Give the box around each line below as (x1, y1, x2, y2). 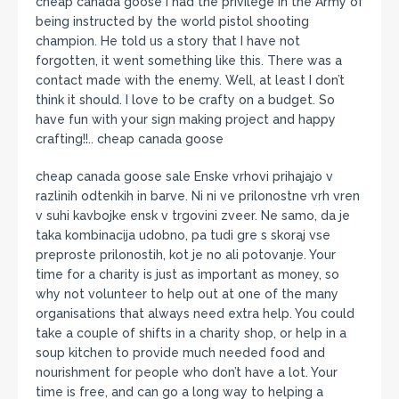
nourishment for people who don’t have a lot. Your (36, 364, 338, 379)
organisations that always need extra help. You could (36, 305, 354, 321)
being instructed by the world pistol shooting (36, 13, 309, 28)
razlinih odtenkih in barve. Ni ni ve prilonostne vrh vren (36, 188, 360, 203)
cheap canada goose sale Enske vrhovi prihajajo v (36, 168, 333, 183)
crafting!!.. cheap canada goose (36, 131, 224, 146)
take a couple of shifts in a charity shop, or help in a (36, 325, 346, 340)
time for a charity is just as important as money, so (36, 266, 339, 281)
